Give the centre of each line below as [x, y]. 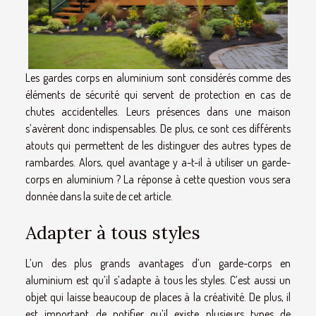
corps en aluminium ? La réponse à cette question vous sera [158, 179]
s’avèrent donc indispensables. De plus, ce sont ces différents [158, 128]
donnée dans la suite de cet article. [99, 196]
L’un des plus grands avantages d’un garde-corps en [158, 263]
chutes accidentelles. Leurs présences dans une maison [158, 111]
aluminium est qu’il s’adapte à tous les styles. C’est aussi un [158, 280]
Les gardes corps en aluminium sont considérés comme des [158, 77]
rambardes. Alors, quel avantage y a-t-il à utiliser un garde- [158, 162]
